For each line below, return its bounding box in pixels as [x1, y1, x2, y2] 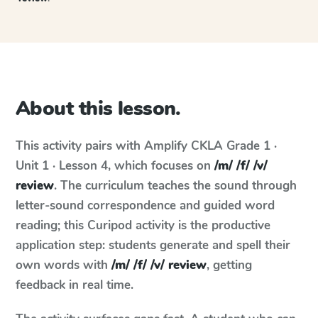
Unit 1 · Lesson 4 [16, 158, 108, 174]
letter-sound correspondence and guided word [16, 197, 275, 214]
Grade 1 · [226, 138, 277, 154]
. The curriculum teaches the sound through [54, 177, 297, 194]
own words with [16, 257, 111, 273]
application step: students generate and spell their [16, 237, 290, 253]
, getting [207, 257, 252, 273]
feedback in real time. [16, 277, 133, 293]
